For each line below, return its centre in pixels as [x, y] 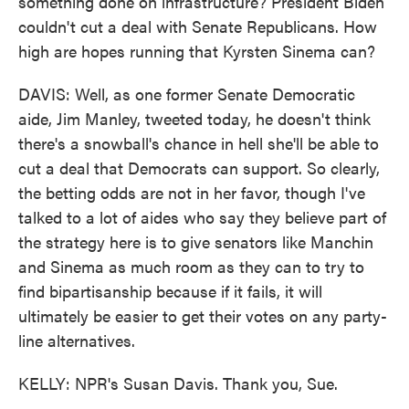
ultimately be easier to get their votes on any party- [203, 315]
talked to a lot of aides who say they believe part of [202, 217]
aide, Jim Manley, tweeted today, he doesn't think [194, 118]
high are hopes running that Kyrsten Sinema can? [197, 51]
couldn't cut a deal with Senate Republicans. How [198, 26]
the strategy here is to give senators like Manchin [196, 241]
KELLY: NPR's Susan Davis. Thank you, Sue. [178, 383]
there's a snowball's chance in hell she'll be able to [199, 143]
